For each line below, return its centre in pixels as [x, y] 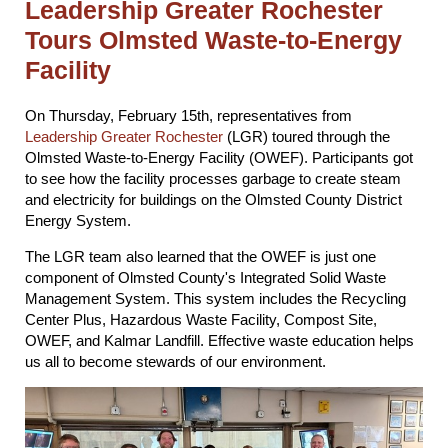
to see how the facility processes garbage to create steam [213, 179]
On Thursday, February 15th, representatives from [188, 116]
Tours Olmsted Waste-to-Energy [213, 40]
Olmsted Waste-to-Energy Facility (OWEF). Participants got [219, 158]
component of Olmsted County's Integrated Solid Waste [205, 278]
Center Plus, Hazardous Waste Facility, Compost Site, [201, 320]
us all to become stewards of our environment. [177, 362]
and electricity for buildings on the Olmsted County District [213, 200]
